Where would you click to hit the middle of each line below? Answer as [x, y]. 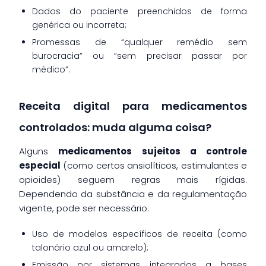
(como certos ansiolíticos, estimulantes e [154, 165]
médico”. [51, 69]
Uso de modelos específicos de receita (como [140, 234]
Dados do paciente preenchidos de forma [140, 11]
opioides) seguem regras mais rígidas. [133, 179]
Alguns [39, 151]
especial [40, 165]
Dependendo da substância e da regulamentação [133, 194]
